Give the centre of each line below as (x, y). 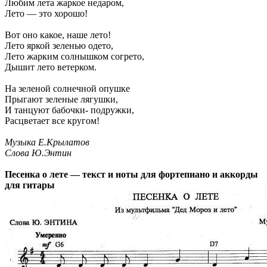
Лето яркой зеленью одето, (59, 45)
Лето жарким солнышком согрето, (74, 56)
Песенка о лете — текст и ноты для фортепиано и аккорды (131, 174)
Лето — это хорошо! (46, 13)
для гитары (30, 185)
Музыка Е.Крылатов (47, 142)
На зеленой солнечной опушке (67, 88)
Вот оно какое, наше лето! (58, 35)
